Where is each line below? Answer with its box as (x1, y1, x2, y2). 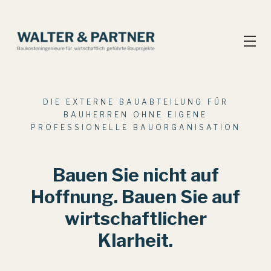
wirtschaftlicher (64, 207, 207, 230)
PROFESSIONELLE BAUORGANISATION (30, 123, 241, 132)
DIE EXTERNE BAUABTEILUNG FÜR (42, 97, 229, 107)
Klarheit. (98, 229, 173, 252)
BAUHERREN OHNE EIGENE (64, 110, 207, 120)
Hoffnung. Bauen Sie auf (31, 186, 240, 208)
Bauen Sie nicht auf (52, 164, 219, 186)
